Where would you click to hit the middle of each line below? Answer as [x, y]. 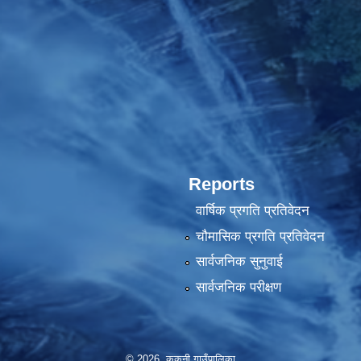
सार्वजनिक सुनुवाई [239, 262]
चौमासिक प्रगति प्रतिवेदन [260, 236]
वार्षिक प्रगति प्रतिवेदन [252, 211]
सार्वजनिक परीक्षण [238, 287]
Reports [222, 184]
